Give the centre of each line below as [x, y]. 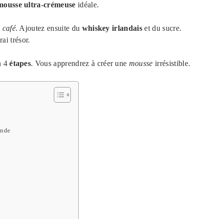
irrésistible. [172, 64]
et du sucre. [162, 28]
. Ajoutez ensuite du [49, 28]
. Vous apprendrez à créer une [80, 64]
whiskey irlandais [112, 28]
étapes [20, 64]
